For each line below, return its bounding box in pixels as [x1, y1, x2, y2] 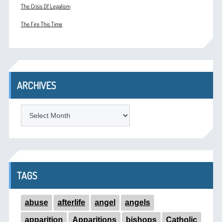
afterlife [57, 198, 85, 207]
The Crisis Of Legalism [20, 2, 70, 10]
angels [124, 198, 150, 207]
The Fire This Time [20, 20, 62, 28]
